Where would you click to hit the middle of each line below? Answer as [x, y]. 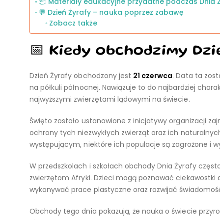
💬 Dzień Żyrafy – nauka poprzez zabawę [111, 12]
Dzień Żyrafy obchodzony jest [82, 76]
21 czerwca [153, 76]
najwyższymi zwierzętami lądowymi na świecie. [110, 99]
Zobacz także [73, 23]
